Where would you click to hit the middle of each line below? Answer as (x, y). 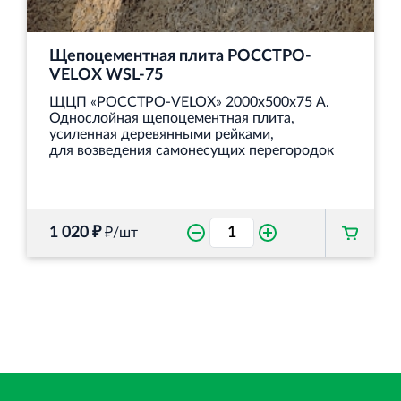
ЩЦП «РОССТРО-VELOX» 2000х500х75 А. (189, 102)
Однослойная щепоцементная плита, (172, 119)
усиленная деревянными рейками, (162, 135)
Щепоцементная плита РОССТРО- (180, 57)
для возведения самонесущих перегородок (192, 151)
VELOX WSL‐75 (106, 76)
